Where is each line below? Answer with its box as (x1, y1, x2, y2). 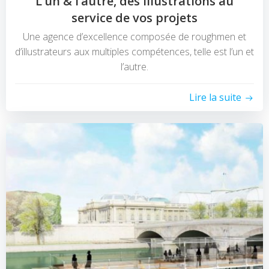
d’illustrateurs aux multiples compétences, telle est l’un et (15, 45, 254, 59)
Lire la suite (189, 91, 241, 104)
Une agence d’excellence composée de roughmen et (23, 30, 246, 44)
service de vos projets (71, 10, 198, 26)
